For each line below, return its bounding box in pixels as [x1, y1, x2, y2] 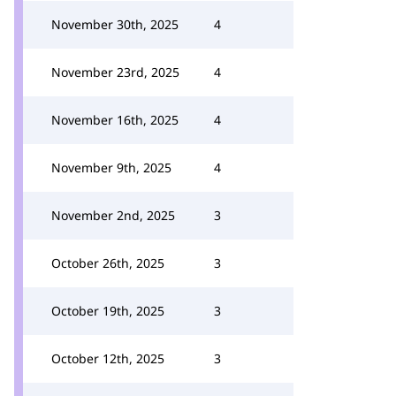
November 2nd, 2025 [51, 207, 175, 224]
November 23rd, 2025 [51, 64, 179, 80]
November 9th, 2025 [51, 159, 171, 176]
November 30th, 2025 [51, 16, 179, 33]
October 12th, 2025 [51, 350, 164, 367]
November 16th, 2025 [51, 111, 179, 128]
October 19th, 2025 [51, 302, 164, 319]
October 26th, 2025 [51, 255, 164, 271]
